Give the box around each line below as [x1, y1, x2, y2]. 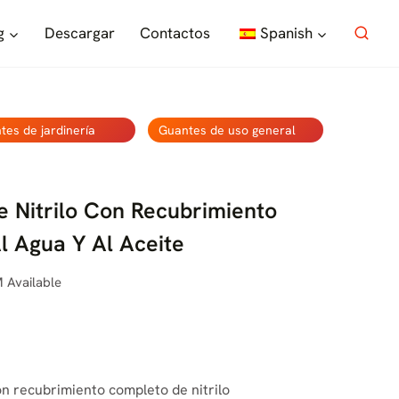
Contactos [139, 23, 210, 43]
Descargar [44, 23, 115, 43]
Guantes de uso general [159, 122, 297, 138]
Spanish [259, 23, 313, 43]
